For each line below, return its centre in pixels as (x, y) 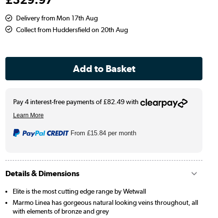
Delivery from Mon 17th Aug (57, 18)
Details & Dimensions (42, 173)
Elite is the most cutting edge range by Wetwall (79, 191)
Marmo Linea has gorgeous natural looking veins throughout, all (105, 202)
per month (121, 133)
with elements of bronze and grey (61, 211)
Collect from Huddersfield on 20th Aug (72, 29)
